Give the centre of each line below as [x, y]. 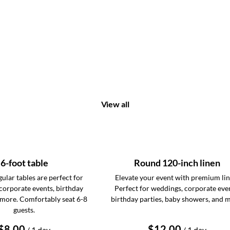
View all [115, 104]
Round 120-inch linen [177, 163]
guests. [24, 210]
